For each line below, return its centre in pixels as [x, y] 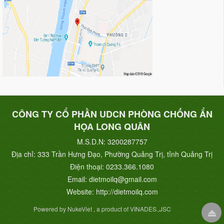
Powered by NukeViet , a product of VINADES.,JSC [102, 208]
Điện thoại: [88, 166]
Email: [78, 179]
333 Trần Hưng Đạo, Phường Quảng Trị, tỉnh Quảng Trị [125, 154]
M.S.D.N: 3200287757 [112, 141]
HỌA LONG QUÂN [112, 126]
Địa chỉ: [24, 154]
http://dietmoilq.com [127, 191]
